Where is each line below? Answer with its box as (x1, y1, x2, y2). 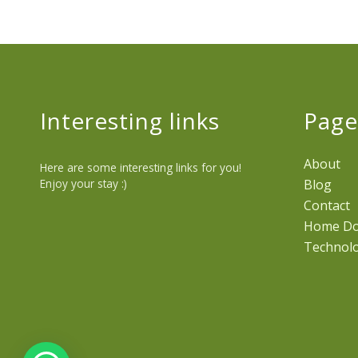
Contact (303, 197, 350, 215)
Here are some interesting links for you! (40, 160, 241, 176)
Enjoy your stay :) (40, 176, 127, 192)
